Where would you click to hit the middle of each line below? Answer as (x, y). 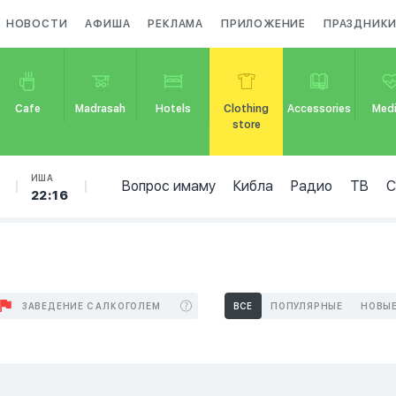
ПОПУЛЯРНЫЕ (307, 306)
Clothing (247, 109)
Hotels (174, 109)
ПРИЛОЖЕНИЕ (264, 24)
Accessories (319, 109)
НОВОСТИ (37, 24)
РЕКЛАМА (176, 24)
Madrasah (101, 109)
